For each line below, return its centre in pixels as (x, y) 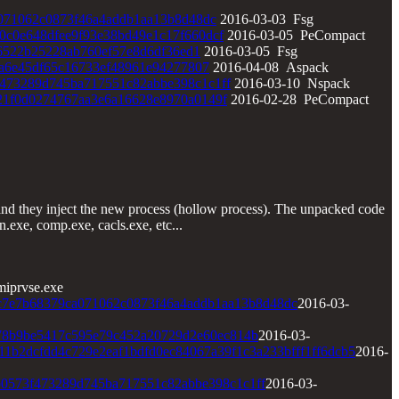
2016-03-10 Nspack (290, 83)
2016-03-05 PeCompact (294, 35)
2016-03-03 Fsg (265, 19)
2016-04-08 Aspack (269, 67)
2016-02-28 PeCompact (298, 99)
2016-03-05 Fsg (249, 51)
